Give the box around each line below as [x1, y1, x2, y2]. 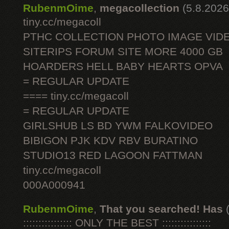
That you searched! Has [100, 203, 223, 215]
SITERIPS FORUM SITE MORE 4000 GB [23, 45, 223, 58]
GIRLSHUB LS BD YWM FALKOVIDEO [23, 120, 213, 132]
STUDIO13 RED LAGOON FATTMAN [23, 149, 202, 162]
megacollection [100, 2, 179, 14]
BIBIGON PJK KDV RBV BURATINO [23, 134, 198, 147]
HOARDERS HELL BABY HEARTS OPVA [23, 60, 223, 73]
